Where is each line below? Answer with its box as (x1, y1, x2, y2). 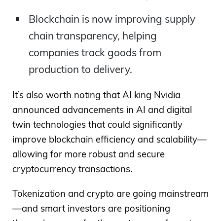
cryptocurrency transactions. (12, 163, 132, 175)
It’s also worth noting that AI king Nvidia (12, 89, 181, 101)
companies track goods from (28, 46, 161, 59)
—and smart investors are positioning (12, 203, 170, 215)
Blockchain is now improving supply (28, 12, 195, 26)
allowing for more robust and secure (12, 148, 165, 160)
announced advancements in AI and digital (12, 104, 192, 115)
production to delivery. (28, 63, 132, 76)
